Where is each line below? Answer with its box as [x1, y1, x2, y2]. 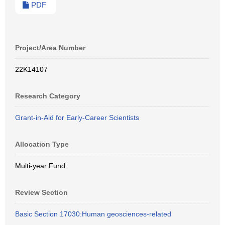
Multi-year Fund [15, 162, 65, 170]
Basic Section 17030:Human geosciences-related [15, 210, 171, 218]
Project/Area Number [15, 44, 85, 52]
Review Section [15, 188, 68, 196]
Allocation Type [15, 140, 69, 148]
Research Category [15, 92, 80, 100]
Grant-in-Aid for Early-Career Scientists [15, 114, 139, 122]
